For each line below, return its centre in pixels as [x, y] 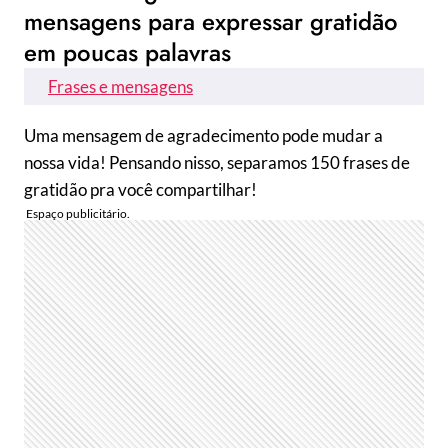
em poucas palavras [127, 52]
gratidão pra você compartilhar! [140, 189]
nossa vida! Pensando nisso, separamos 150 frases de [217, 162]
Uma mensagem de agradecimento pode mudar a [203, 135]
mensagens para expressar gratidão [211, 21]
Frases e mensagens [120, 86]
